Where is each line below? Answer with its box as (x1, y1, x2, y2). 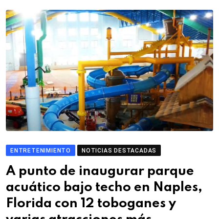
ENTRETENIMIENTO (10, 147, 71, 154)
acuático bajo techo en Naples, (6, 180, 202, 194)
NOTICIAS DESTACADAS (82, 147, 157, 154)
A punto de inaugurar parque (6, 164, 194, 178)
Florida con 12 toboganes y (6, 197, 176, 210)
